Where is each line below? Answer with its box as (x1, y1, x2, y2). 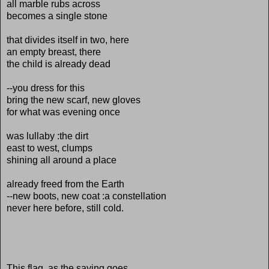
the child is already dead (7, 58, 110, 69)
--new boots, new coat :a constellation (7, 190, 166, 201)
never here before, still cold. (7, 202, 124, 213)
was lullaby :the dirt (7, 130, 88, 141)
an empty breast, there (7, 46, 101, 57)
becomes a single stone (7, 10, 107, 21)
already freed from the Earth (7, 178, 124, 189)
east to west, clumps (7, 142, 92, 153)
